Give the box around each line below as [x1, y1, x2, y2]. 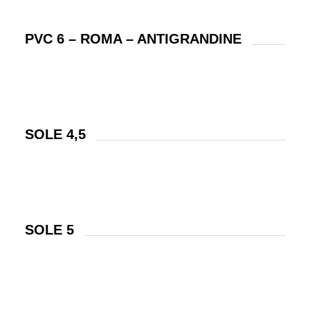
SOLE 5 [24, 221, 74, 237]
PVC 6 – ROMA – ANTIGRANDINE [24, 30, 241, 46]
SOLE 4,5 [24, 126, 86, 142]
